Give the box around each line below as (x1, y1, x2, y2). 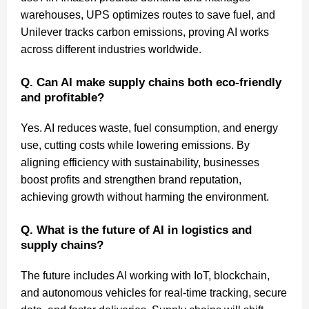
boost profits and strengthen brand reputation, (21, 173, 241, 186)
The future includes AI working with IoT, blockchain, (21, 269, 270, 281)
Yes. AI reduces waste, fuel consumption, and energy (21, 121, 278, 134)
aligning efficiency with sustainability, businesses (21, 156, 259, 168)
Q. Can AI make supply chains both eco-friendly (21, 75, 281, 89)
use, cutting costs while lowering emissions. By (21, 139, 250, 151)
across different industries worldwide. (21, 43, 201, 55)
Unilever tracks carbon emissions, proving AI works (21, 26, 269, 38)
